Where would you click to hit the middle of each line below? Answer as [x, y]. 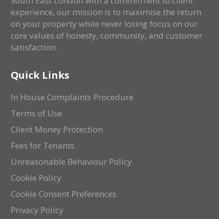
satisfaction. [34, 47]
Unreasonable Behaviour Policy [72, 162]
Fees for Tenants [43, 146]
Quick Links [40, 75]
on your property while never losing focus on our [105, 24]
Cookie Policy [36, 178]
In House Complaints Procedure [72, 97]
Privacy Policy [37, 210]
